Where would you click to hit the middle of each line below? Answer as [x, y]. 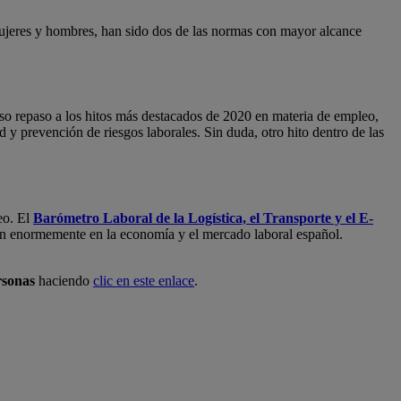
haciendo [64, 280]
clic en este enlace [144, 280]
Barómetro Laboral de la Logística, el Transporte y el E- [203, 218]
